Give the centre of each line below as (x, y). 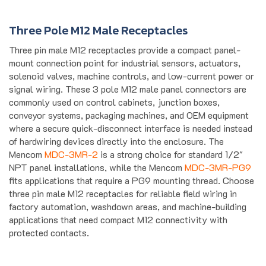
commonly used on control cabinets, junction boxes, (114, 89)
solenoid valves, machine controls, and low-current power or (132, 63)
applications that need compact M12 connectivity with (118, 207)
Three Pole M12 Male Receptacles (98, 18)
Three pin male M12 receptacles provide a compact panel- (125, 37)
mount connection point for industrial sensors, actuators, (125, 50)
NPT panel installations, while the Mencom (97, 154)
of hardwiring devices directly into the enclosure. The (116, 128)
